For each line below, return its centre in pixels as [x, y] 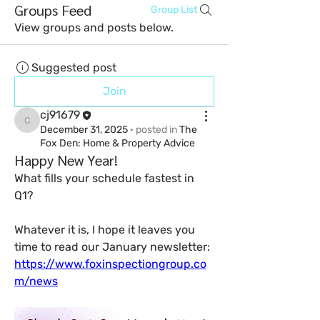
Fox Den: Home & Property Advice [117, 143]
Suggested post [74, 67]
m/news [36, 281]
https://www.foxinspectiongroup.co [110, 264]
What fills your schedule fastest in [104, 178]
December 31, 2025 [84, 130]
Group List [174, 10]
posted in [156, 130]
